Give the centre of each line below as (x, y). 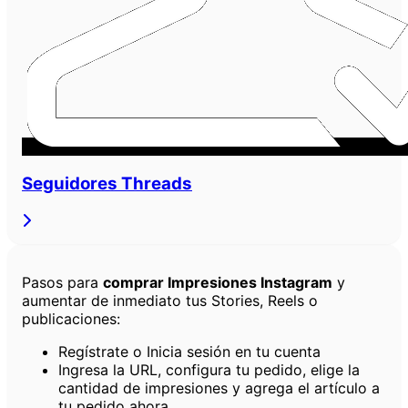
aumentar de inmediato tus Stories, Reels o (170, 300)
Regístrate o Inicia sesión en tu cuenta (189, 351)
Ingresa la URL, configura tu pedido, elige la (209, 369)
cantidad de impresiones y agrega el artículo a (219, 388)
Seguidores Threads (107, 183)
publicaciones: (71, 318)
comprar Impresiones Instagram (218, 282)
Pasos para (62, 282)
